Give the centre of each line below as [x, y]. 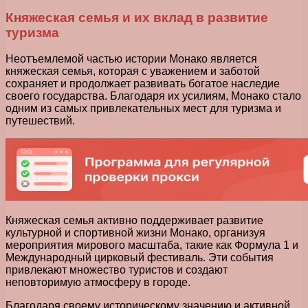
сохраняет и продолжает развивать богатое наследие [143, 84]
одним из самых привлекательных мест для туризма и [143, 109]
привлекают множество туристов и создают [117, 270]
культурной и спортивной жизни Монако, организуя [135, 233]
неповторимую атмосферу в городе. [98, 283]
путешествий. [40, 121]
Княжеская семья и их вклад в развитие [137, 17]
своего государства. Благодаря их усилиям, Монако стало [153, 96]
